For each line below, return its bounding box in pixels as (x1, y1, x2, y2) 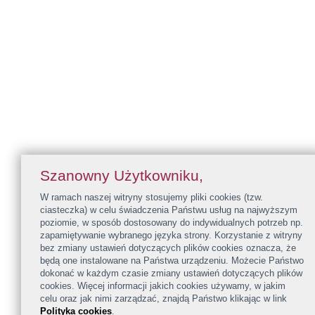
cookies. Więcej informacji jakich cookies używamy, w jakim (40, 281, 285, 291)
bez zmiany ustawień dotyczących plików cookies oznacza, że (40, 243, 296, 253)
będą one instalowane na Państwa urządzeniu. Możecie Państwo (40, 255, 304, 266)
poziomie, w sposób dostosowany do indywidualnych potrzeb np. (40, 217, 303, 228)
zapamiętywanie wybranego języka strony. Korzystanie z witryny (40, 230, 302, 240)
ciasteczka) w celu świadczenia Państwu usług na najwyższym (40, 205, 297, 215)
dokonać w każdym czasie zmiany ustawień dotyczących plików (40, 268, 302, 278)
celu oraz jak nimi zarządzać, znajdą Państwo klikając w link (40, 293, 287, 304)
